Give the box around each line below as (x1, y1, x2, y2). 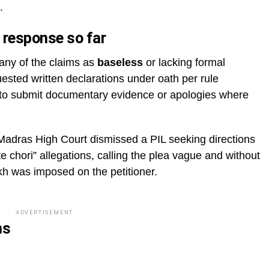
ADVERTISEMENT (15, 210, 74, 216)
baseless (97, 56, 143, 69)
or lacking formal (143, 56, 225, 69)
